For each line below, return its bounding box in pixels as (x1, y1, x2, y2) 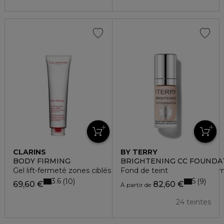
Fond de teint (120, 165, 168, 175)
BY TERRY (120, 147, 157, 156)
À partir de (120, 180, 151, 188)
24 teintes (176, 197, 211, 206)
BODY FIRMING (13, 156, 70, 165)
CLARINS (13, 147, 46, 156)
